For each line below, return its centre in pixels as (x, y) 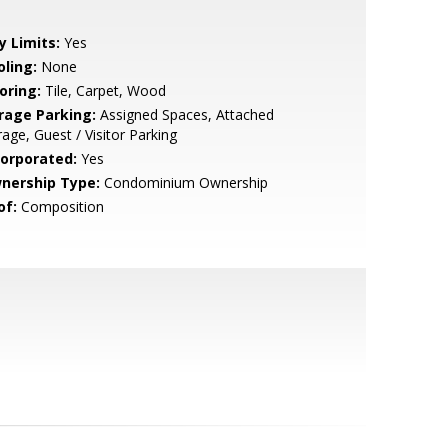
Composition (60, 206)
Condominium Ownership (183, 182)
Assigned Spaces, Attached (184, 114)
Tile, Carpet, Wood (103, 90)
